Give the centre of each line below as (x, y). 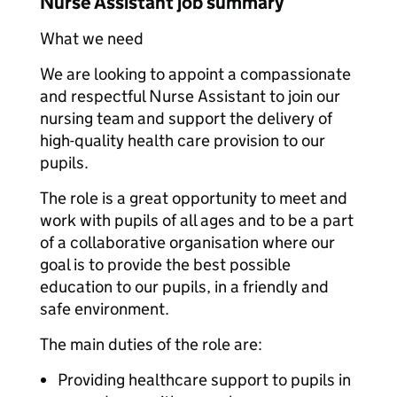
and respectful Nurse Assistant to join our (190, 96)
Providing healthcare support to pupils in (204, 380)
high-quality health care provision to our (183, 140)
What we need (92, 39)
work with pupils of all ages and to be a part (197, 220)
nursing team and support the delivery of (186, 118)
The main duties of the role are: (151, 344)
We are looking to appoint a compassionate (195, 74)
